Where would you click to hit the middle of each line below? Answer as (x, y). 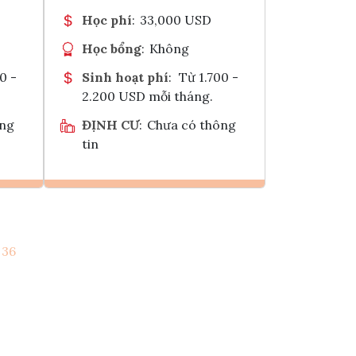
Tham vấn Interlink (196, 253)
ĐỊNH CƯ (110, 124)
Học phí (107, 19)
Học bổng (112, 48)
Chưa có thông (192, 124)
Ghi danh (175, 214)
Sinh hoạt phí (125, 77)
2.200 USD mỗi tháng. (147, 96)
